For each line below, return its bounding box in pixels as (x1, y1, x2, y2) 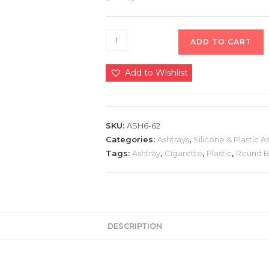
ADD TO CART (190, 37, 252, 46)
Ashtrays (157, 134, 189, 144)
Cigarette (165, 148, 202, 158)
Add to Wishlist (125, 67, 188, 78)
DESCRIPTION (107, 222, 162, 231)
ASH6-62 (127, 121, 160, 130)
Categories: (106, 134, 157, 144)
